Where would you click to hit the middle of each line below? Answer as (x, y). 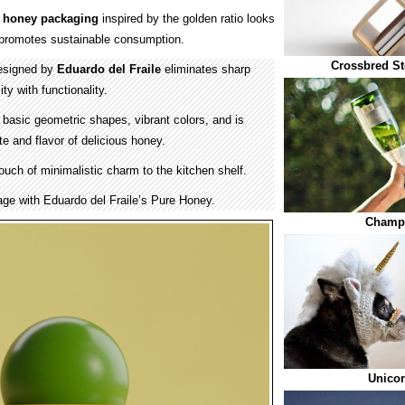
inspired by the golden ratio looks (187, 19)
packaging (70, 19)
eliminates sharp (206, 69)
